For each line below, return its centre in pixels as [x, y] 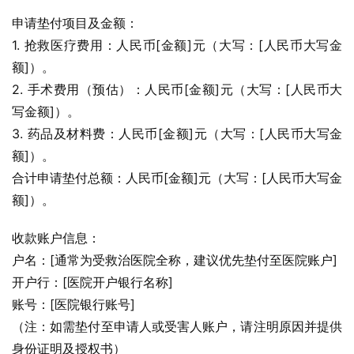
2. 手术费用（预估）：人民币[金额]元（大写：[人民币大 [177, 89]
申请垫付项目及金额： [75, 23]
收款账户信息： [56, 238]
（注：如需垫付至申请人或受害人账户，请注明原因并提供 [177, 326]
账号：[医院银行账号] [73, 304]
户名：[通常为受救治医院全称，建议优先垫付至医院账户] [175, 260]
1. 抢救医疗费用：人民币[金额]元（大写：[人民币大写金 [177, 45]
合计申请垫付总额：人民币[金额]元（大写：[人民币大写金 [177, 178]
